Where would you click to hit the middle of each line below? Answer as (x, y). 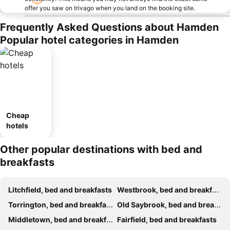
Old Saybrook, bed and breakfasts (166, 205)
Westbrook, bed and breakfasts (165, 190)
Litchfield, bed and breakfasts (60, 190)
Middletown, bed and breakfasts (57, 219)
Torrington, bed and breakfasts (57, 205)
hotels (17, 126)
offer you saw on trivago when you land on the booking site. (110, 8)
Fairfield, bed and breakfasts (167, 219)
